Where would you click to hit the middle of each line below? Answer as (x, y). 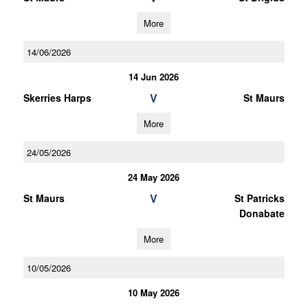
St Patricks (259, 198)
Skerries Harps (57, 98)
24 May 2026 (154, 177)
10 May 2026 (154, 293)
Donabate (262, 213)
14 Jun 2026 (154, 77)
